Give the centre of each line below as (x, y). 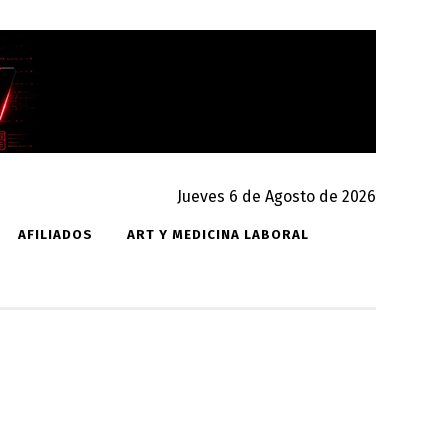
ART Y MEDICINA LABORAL (217, 235)
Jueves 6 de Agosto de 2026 (276, 196)
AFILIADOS (55, 235)
